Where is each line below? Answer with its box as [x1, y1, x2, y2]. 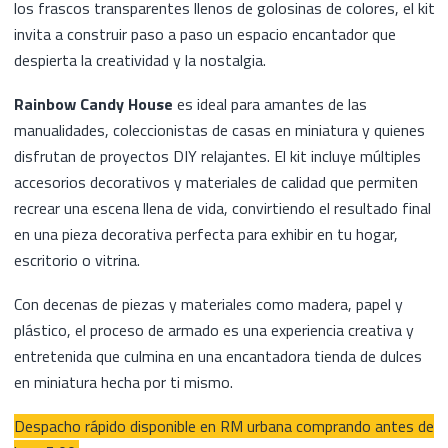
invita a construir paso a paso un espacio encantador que [13, 22, 396, 46]
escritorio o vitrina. [13, 248, 140, 272]
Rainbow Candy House [13, 92, 173, 116]
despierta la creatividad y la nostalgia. [13, 48, 266, 72]
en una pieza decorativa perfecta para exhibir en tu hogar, [13, 222, 398, 246]
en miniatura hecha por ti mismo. [13, 370, 233, 394]
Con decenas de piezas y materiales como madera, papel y [13, 292, 403, 316]
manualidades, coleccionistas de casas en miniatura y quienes [13, 118, 425, 142]
